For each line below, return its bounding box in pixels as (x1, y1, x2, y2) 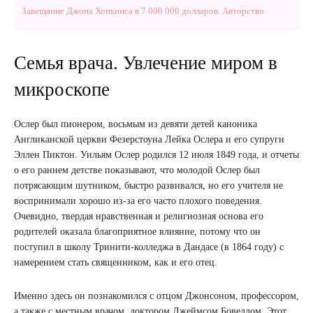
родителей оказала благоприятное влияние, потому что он (14, 226, 261, 237)
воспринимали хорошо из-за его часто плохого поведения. (14, 195, 262, 206)
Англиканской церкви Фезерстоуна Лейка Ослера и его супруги (14, 133, 284, 145)
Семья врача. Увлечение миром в (14, 52, 277, 73)
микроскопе (14, 78, 110, 100)
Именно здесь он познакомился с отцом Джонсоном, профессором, (14, 290, 299, 301)
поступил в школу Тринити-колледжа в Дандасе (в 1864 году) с (14, 241, 284, 252)
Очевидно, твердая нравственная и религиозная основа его (14, 210, 263, 221)
